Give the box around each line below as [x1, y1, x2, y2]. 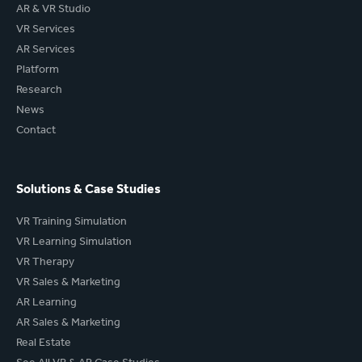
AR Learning [16, 297, 77, 309]
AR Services [16, 44, 75, 57]
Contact [16, 125, 56, 137]
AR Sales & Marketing [16, 318, 120, 330]
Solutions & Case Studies [16, 183, 161, 197]
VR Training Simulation [16, 217, 127, 229]
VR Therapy [16, 257, 74, 269]
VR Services [16, 24, 75, 36]
